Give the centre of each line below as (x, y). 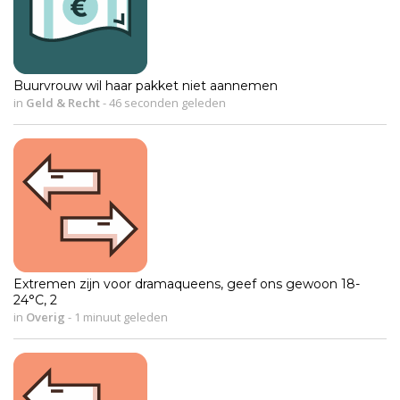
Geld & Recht (63, 103)
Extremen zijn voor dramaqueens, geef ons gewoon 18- (187, 284)
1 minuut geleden (120, 317)
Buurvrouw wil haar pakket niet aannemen (146, 86)
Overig (46, 317)
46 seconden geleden (166, 103)
